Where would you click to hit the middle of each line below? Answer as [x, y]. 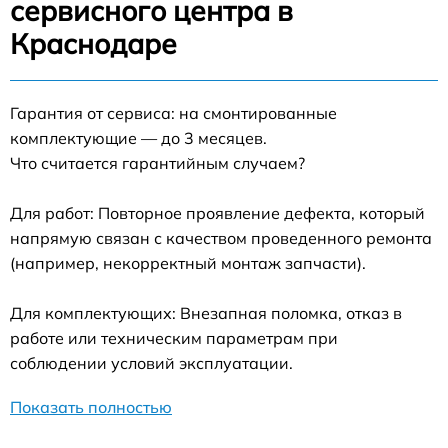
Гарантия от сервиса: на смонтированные [173, 112]
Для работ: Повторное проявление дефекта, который [217, 212]
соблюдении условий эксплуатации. [151, 362]
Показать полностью [91, 406]
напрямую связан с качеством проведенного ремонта [221, 237]
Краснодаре [93, 43]
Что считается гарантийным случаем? [157, 162]
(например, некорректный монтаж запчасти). [188, 262]
